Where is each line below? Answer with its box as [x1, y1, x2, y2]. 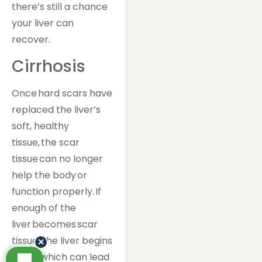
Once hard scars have [12, 86, 112, 100]
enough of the [12, 201, 76, 215]
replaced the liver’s [12, 102, 101, 116]
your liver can [12, 16, 74, 30]
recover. [12, 33, 50, 47]
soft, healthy [12, 119, 69, 133]
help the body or [12, 168, 87, 182]
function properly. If [12, 184, 101, 198]
